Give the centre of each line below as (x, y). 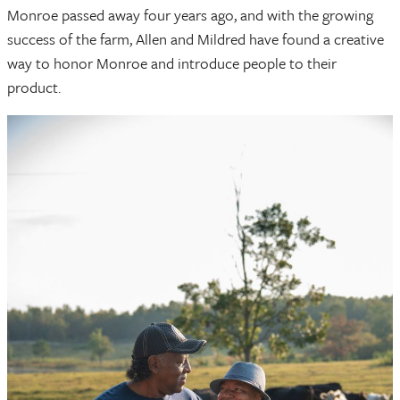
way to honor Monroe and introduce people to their (172, 62)
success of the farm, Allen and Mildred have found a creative (196, 38)
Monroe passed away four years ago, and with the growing (190, 14)
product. (34, 87)
